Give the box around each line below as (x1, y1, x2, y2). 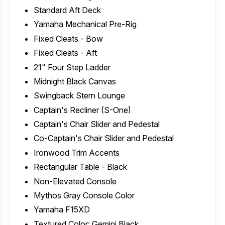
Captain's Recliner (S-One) (33, 104, 131, 115)
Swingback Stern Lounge (33, 90, 125, 101)
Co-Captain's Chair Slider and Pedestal (33, 133, 174, 144)
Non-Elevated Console (33, 176, 117, 186)
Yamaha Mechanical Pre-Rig (33, 19, 137, 30)
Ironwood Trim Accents (33, 147, 120, 158)
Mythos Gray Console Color (33, 190, 135, 201)
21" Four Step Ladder (33, 62, 110, 72)
